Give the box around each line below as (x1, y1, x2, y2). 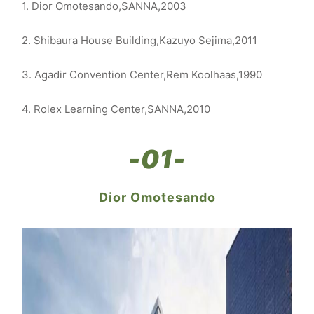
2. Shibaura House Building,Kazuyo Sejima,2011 (22, 34, 257, 48)
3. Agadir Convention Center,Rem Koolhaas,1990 (22, 68, 262, 82)
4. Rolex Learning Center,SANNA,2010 (22, 102, 210, 116)
